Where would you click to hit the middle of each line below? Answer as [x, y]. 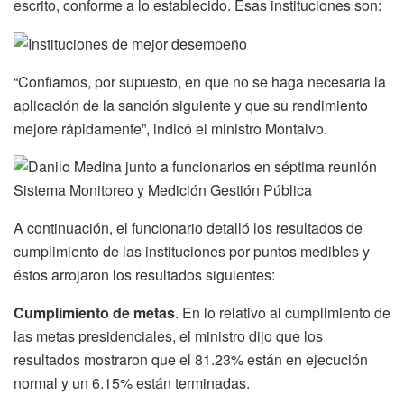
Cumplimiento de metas [94, 313]
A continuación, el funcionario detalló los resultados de [188, 228]
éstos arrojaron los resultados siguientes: [144, 275]
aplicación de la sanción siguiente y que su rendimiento [191, 106]
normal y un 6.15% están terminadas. [132, 383]
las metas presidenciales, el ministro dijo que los [168, 336]
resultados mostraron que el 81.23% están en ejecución [191, 360]
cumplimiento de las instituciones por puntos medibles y [192, 252]
